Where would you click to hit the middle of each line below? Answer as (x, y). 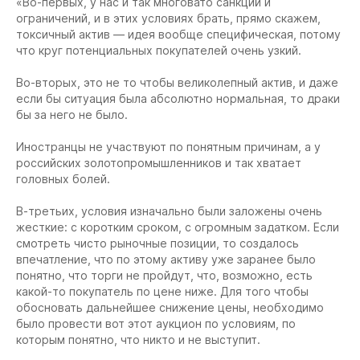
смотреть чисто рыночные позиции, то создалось (157, 243)
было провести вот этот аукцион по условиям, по (156, 323)
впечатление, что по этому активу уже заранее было (166, 259)
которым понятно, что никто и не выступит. (140, 339)
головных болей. (63, 178)
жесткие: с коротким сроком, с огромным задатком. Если (178, 227)
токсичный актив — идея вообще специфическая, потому (178, 34)
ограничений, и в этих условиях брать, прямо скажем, (168, 18)
